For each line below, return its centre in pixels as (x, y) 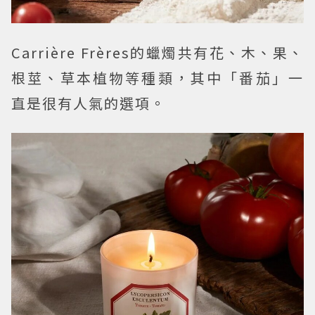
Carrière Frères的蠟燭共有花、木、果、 (157, 53)
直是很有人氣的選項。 (89, 103)
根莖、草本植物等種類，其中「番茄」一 (157, 78)
